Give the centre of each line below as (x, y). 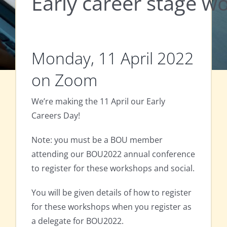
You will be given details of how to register (111, 192)
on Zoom (64, 80)
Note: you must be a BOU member (97, 140)
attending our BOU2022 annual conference (113, 154)
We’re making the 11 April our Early (98, 101)
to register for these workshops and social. (113, 168)
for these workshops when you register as (111, 206)
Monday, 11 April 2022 (112, 58)
